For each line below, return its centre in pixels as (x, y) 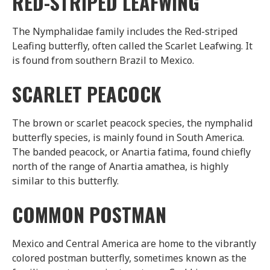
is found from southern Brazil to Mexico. (103, 60)
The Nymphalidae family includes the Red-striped (125, 31)
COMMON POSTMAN (89, 214)
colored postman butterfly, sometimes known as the (129, 258)
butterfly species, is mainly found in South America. (128, 137)
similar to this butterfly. (65, 181)
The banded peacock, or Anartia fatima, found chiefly (131, 152)
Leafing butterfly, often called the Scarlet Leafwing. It (132, 46)
